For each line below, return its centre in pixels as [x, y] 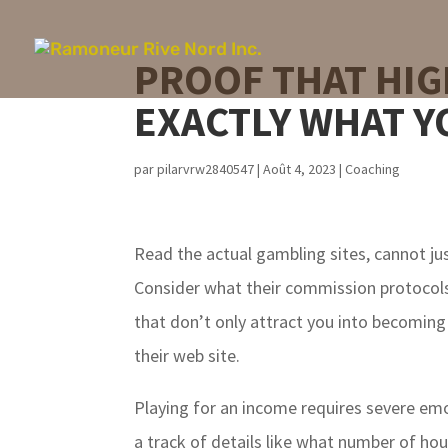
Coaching [373, 169]
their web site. [187, 355]
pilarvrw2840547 [206, 169]
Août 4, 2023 [300, 169]
